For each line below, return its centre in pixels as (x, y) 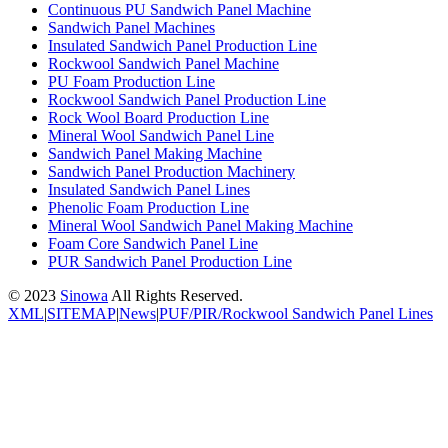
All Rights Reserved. (175, 295)
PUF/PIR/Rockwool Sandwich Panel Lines (296, 313)
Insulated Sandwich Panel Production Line (182, 45)
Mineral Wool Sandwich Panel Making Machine (200, 225)
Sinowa (84, 295)
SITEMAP (81, 313)
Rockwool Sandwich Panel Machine (163, 63)
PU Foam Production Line (131, 81)
